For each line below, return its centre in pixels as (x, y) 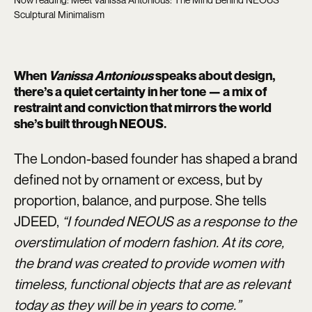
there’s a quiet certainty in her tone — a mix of (140, 92)
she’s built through (67, 124)
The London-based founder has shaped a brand (156, 159)
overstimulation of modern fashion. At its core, (149, 242)
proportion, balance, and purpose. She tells (140, 201)
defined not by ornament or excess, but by (138, 180)
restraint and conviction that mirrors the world (143, 108)
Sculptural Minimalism (59, 15)
